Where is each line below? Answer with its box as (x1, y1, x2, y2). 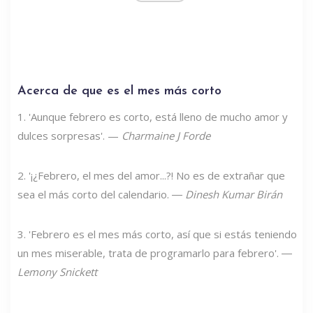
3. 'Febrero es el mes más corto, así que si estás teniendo (17, 226, 297, 241)
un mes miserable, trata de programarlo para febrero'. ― (17, 245, 292, 260)
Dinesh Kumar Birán (185, 187, 282, 201)
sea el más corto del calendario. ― (17, 187, 185, 201)
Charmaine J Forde (122, 128, 210, 143)
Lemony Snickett (17, 264, 97, 279)
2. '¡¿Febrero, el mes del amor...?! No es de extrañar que (17, 168, 285, 182)
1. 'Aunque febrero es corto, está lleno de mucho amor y (17, 109, 288, 124)
